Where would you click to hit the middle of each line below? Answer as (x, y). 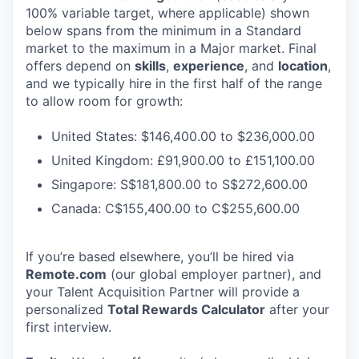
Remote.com (66, 274)
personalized (67, 309)
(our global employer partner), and (214, 274)
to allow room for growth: (104, 101)
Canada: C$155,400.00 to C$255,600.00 (175, 208)
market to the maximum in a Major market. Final (171, 48)
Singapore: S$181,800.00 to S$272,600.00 (179, 184)
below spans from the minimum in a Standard (163, 30)
